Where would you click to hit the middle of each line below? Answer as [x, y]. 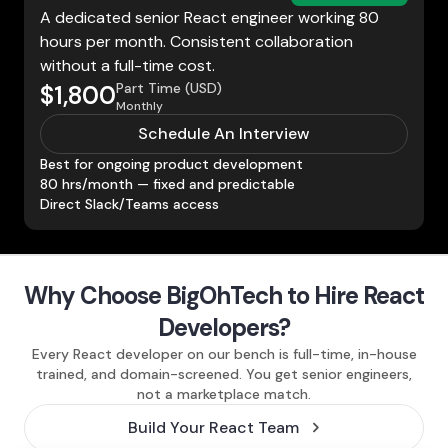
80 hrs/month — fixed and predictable [167, 183]
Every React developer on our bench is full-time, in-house [224, 353]
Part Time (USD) [169, 87]
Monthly [139, 105]
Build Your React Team [213, 427]
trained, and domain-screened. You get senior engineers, [224, 373]
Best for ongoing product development [171, 163]
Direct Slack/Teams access [129, 203]
